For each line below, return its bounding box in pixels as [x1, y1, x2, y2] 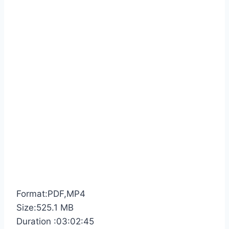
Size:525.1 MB [16, 202, 74, 213]
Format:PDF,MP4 [16, 189, 85, 199]
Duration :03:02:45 [16, 216, 94, 227]
